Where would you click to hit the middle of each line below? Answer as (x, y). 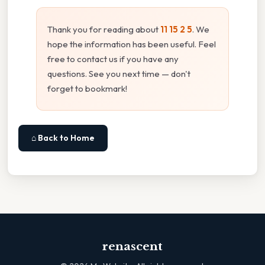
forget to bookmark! (87, 89)
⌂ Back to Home (63, 138)
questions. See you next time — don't (119, 74)
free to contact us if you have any (113, 59)
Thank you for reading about (104, 30)
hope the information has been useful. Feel (132, 44)
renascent (132, 247)
